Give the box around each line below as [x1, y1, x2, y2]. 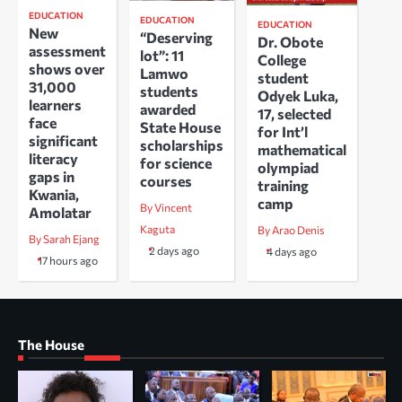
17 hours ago [38, 254, 98, 268]
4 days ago [267, 244, 317, 258]
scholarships [140, 136, 223, 154]
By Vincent [140, 201, 192, 215]
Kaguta [140, 223, 175, 237]
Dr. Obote [258, 32, 323, 50]
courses [140, 172, 192, 190]
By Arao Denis [258, 223, 325, 237]
